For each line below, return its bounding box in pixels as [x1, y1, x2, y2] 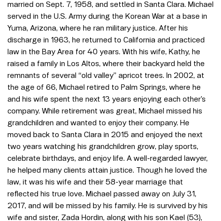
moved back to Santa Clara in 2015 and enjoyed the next [7, 130, 203, 139]
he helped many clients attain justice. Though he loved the [7, 165, 207, 174]
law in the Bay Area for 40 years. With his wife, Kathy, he [7, 47, 200, 56]
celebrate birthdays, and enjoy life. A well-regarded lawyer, [7, 153, 208, 162]
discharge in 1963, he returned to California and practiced [7, 35, 205, 44]
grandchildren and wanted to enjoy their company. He [7, 118, 189, 127]
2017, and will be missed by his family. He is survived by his [7, 201, 208, 210]
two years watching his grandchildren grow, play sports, [7, 142, 198, 150]
